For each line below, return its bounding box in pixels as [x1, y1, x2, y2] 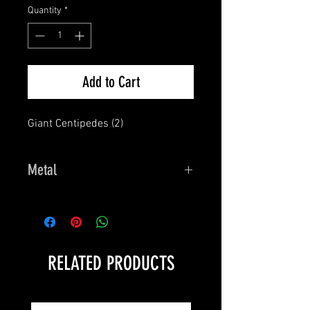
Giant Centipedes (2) [28, 117, 123, 131]
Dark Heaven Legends [28, 193, 130, 207]
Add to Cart [82, 73, 140, 91]
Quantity [28, 5, 62, 17]
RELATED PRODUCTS [47, 252, 174, 275]
